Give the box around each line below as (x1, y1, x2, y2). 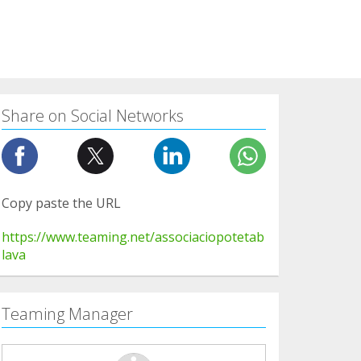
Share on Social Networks (2, 104, 184, 127)
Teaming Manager (2, 302, 133, 325)
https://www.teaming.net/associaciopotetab (2, 227, 264, 246)
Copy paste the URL (2, 193, 121, 212)
